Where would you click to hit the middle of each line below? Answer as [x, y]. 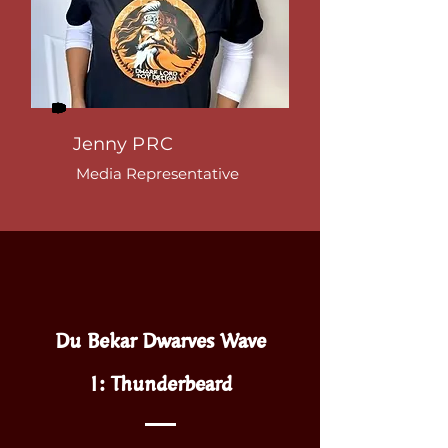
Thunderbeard [171, 383]
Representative [182, 173]
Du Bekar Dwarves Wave [160, 340]
